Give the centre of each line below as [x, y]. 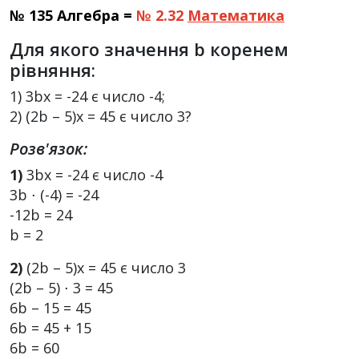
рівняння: [52, 70]
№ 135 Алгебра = [71, 15]
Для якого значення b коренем [149, 49]
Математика [236, 15]
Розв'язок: [48, 149]
